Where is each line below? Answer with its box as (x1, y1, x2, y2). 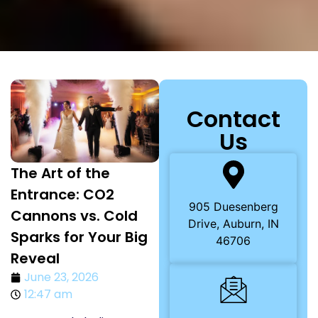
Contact (186, 102, 280, 135)
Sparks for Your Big (11, 227, 148, 248)
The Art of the (11, 163, 110, 184)
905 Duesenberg (188, 199, 278, 214)
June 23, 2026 (24, 269, 99, 286)
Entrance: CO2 (11, 185, 114, 205)
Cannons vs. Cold (11, 206, 138, 226)
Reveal (11, 248, 60, 269)
